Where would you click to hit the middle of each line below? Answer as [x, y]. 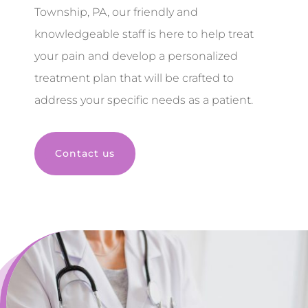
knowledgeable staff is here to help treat [144, 34]
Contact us [85, 154]
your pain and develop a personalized [136, 56]
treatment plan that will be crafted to [134, 78]
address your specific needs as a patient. [144, 100]
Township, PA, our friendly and [116, 12]
